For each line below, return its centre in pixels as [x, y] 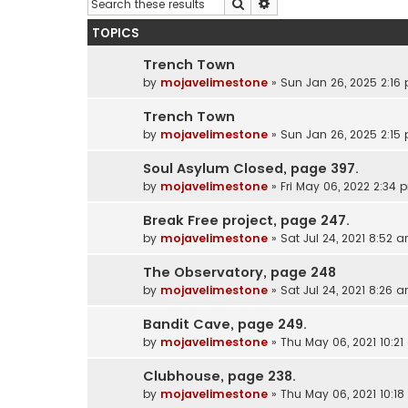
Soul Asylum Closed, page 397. [251, 168]
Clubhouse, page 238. [219, 376]
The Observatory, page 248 [240, 272]
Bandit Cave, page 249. [225, 324]
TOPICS [116, 33]
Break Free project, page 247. [246, 220]
